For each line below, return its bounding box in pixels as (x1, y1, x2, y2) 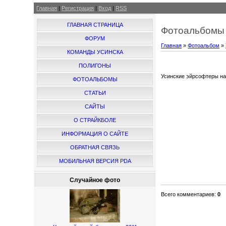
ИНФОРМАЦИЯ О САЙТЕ (62, 131, 129, 137)
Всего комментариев (161, 191, 215, 197)
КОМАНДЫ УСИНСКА (67, 49, 123, 55)
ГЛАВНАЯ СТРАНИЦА (67, 22, 123, 28)
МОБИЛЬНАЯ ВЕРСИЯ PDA (59, 158, 131, 164)
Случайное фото (70, 177, 121, 184)
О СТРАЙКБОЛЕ (74, 117, 117, 123)
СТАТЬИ (84, 90, 106, 96)
